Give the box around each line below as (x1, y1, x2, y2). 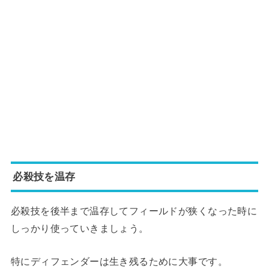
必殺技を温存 (13, 171, 76, 183)
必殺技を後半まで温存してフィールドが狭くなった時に (10, 205, 258, 217)
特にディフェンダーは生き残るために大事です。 (10, 256, 228, 267)
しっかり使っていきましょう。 (10, 223, 149, 234)
